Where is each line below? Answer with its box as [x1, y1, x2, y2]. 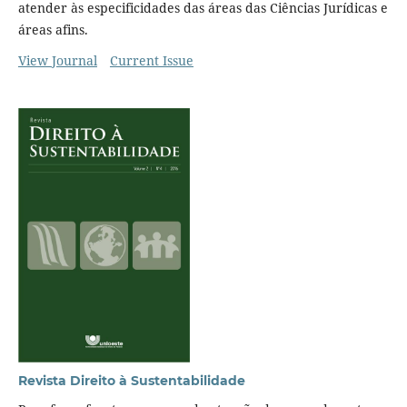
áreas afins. [17, 21, 88, 39]
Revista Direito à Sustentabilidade [17, 372, 245, 390]
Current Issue [109, 52, 194, 70]
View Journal [17, 52, 97, 70]
